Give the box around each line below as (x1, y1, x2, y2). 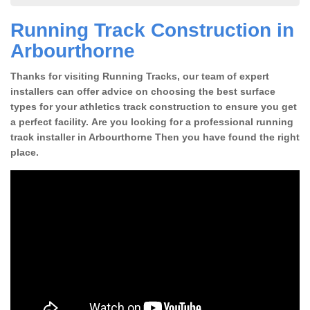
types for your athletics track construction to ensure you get (10, 100, 297, 112)
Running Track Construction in (10, 19, 294, 41)
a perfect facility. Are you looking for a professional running (10, 116, 293, 127)
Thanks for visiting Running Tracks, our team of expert (10, 70, 269, 82)
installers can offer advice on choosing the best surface (10, 85, 275, 97)
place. (10, 146, 39, 158)
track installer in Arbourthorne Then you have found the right (10, 131, 300, 143)
